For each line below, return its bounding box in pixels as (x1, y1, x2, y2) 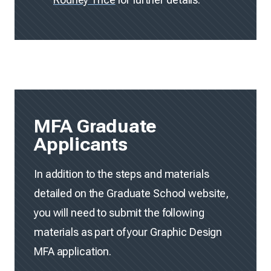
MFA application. (34, 244, 112, 258)
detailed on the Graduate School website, (34, 186, 229, 200)
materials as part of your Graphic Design (34, 225, 223, 238)
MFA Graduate (34, 114, 157, 137)
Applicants (34, 132, 128, 155)
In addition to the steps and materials (34, 167, 209, 180)
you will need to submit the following (34, 206, 204, 219)
